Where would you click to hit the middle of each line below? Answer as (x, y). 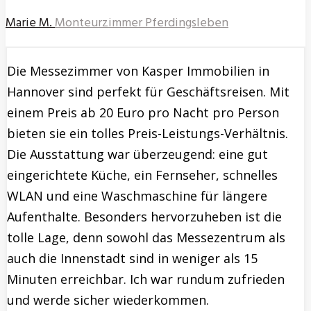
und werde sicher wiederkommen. (108, 300)
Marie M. (29, 24)
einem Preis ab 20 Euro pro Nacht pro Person (143, 113)
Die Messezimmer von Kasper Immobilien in (138, 71)
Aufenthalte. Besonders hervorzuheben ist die (144, 217)
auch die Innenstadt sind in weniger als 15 (132, 259)
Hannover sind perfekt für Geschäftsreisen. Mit (148, 92)
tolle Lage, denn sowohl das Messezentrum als (146, 238)
